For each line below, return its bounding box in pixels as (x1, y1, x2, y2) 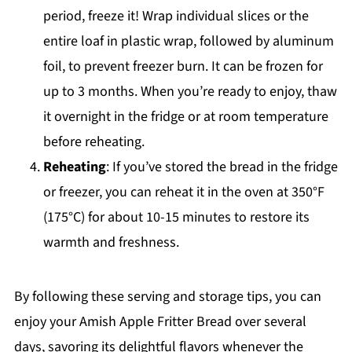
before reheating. (42, 131, 145, 152)
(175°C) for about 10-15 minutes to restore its (42, 207, 310, 227)
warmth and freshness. (42, 232, 179, 252)
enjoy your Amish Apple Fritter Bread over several (13, 311, 306, 332)
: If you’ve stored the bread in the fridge (105, 156, 338, 177)
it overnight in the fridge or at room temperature (42, 106, 328, 126)
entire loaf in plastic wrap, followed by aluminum (42, 31, 334, 51)
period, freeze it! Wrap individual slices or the (42, 5, 309, 26)
